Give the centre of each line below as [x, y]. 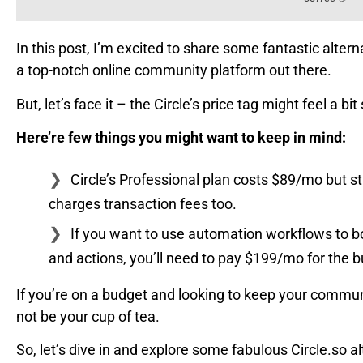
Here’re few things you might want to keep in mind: [181, 138]
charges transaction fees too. [143, 203]
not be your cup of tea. [88, 316]
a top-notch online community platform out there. [174, 70]
